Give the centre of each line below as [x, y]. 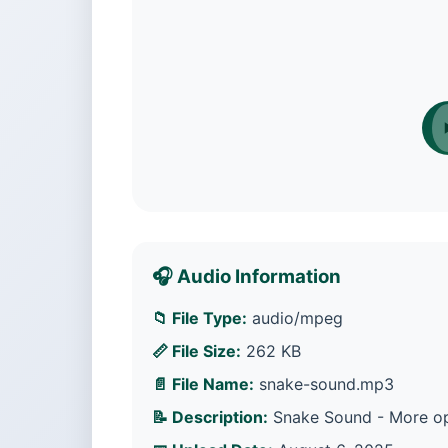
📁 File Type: [199, 318]
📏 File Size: [196, 351]
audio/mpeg [295, 318]
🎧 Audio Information [246, 276]
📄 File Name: [203, 384]
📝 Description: [210, 417]
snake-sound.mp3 [324, 384]
